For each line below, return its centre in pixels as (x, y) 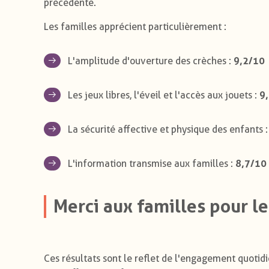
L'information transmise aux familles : (152, 163)
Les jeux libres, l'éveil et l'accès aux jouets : (164, 95)
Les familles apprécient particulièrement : (135, 26)
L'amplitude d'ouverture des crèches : (151, 61)
